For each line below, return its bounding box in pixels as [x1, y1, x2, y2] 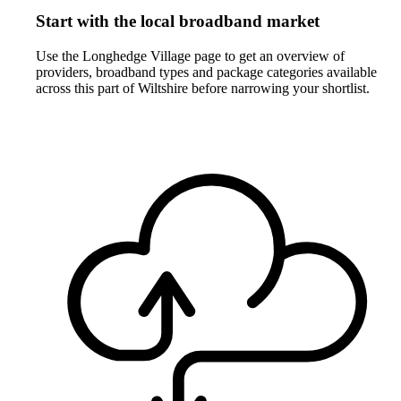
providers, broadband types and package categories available [36, 64, 377, 81]
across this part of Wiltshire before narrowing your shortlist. [36, 81, 370, 97]
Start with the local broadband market [36, 12, 320, 31]
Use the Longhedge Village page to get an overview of [36, 48, 345, 64]
